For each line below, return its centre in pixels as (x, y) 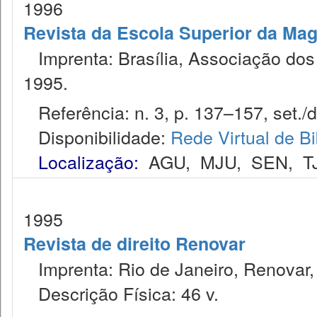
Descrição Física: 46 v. (121, 293)
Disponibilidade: (97, 137)
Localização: (88, 161)
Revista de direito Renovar (134, 243)
